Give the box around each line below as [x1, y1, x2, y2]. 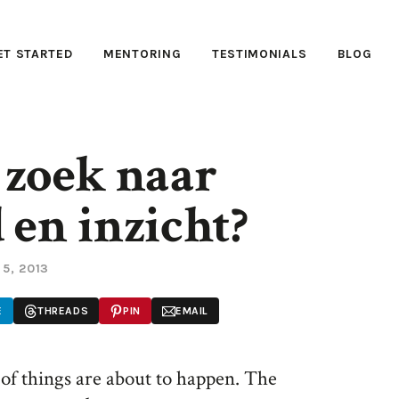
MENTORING [103, 45, 182, 61]
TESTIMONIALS [211, 45, 307, 61]
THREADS [37, 305, 89, 317]
